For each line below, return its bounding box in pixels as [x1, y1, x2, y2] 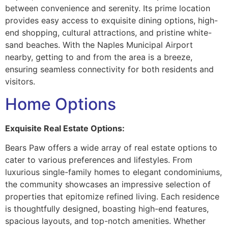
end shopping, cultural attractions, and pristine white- [5, 27, 212, 38]
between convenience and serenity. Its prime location [5, 3, 210, 13]
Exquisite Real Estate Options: [5, 123, 125, 133]
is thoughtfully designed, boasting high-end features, [5, 204, 209, 214]
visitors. [5, 76, 35, 87]
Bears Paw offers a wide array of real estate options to [5, 142, 217, 153]
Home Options [5, 94, 116, 114]
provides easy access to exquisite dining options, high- [5, 15, 218, 25]
